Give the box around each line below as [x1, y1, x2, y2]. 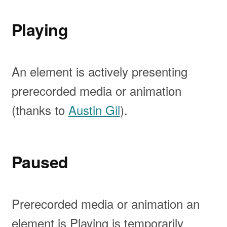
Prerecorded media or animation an [11, 195, 200, 213]
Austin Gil [68, 100, 120, 119]
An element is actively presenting [11, 62, 187, 80]
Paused [11, 149, 68, 173]
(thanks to [11, 100, 68, 119]
